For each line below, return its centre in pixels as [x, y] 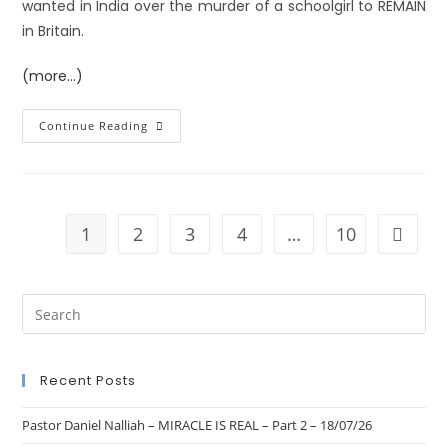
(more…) [53, 76]
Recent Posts [88, 380]
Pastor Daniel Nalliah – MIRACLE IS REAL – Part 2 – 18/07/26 [197, 425]
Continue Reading [94, 125]
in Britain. [53, 31]
